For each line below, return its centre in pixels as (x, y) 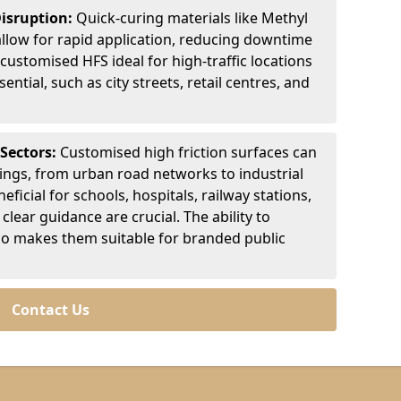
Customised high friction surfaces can (188, 152)
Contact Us (50, 310)
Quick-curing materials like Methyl (192, 18)
